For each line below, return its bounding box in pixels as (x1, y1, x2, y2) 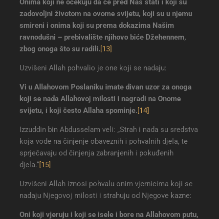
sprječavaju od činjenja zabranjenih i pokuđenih (20, 149, 174, 158)
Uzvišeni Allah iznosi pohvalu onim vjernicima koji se (20, 179, 193, 189)
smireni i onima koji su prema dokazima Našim (20, 21, 174, 30)
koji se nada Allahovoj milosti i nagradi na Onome (20, 94, 181, 104)
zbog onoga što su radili (20, 44, 98, 54)
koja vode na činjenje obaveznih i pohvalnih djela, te (20, 137, 188, 146)
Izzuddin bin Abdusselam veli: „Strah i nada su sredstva (20, 125, 198, 134)
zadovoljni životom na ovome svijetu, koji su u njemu (20, 9, 192, 19)
